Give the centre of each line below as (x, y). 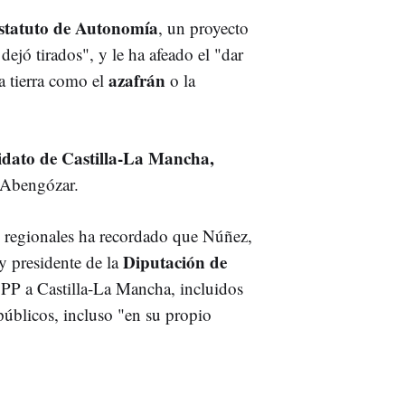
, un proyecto (203, 27)
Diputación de (175, 261)
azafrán (139, 80)
